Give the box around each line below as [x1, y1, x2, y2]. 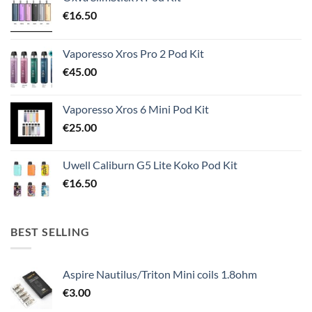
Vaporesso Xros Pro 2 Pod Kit [63, 46, 204, 60]
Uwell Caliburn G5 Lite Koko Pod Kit [63, 157, 237, 171]
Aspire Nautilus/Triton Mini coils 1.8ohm [63, 267, 257, 281]
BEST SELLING [10, 224, 90, 238]
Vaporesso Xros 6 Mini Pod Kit [63, 102, 209, 116]
